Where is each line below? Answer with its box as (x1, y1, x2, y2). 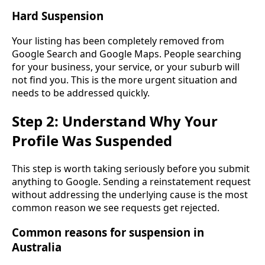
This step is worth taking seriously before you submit (12, 161, 250, 175)
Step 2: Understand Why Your (12, 111, 218, 131)
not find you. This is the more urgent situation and (12, 73, 237, 86)
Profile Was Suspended (12, 130, 172, 150)
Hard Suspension (12, 8, 104, 24)
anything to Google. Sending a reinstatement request (12, 174, 251, 188)
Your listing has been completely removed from (12, 34, 224, 47)
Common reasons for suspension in (12, 225, 204, 240)
